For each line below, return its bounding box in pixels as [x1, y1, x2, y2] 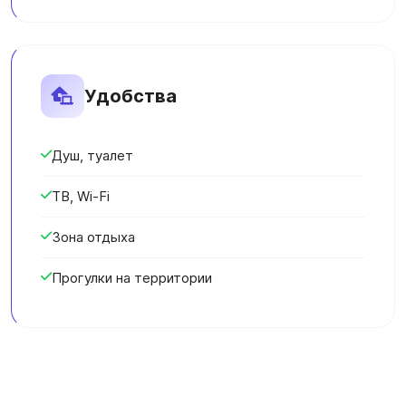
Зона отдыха [52, 228, 135, 246]
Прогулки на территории [52, 269, 212, 286]
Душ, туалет [52, 147, 133, 164]
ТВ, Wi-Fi [52, 188, 110, 205]
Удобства [84, 85, 177, 107]
